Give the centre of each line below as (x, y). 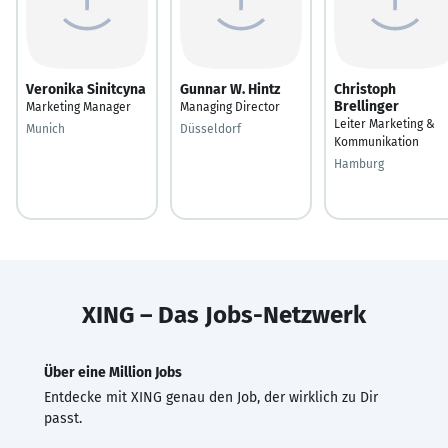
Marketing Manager (78, 106)
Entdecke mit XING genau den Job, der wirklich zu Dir (211, 397)
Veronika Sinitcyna (86, 89)
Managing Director (230, 106)
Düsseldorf (210, 128)
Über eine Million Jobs (113, 372)
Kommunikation (376, 141)
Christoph (365, 89)
